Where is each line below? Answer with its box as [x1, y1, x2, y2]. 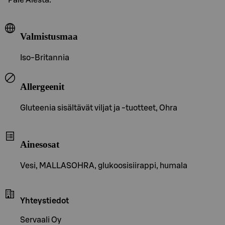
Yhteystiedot [20, 196, 69, 205]
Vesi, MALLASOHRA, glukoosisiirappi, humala [20, 161, 187, 170]
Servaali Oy [20, 215, 61, 224]
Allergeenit [20, 81, 64, 92]
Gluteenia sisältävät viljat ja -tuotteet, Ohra [20, 103, 177, 112]
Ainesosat [20, 139, 59, 150]
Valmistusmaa [20, 31, 78, 42]
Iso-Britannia [20, 54, 69, 62]
